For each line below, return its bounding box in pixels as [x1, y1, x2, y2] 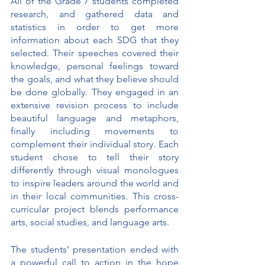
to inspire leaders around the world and [11, 177, 179, 189]
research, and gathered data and [11, 8, 179, 20]
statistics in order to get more [11, 21, 179, 33]
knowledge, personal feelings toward [11, 60, 179, 72]
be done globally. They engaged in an [11, 86, 179, 98]
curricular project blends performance [11, 203, 179, 215]
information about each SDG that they [11, 34, 179, 46]
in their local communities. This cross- [11, 190, 179, 202]
